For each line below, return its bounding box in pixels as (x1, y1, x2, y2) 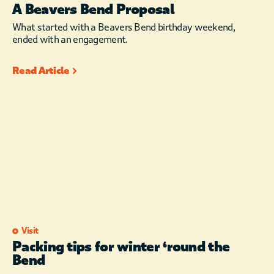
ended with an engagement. (12, 34, 128, 46)
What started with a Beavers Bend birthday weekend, (12, 21, 235, 34)
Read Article (12, 64, 70, 78)
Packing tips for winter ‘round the (12, 239, 230, 256)
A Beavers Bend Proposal (12, 1, 174, 19)
